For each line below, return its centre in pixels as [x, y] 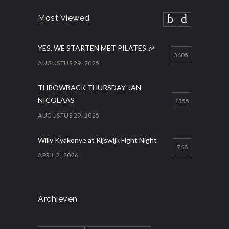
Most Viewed [64, 18]
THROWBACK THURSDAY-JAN [89, 88]
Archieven [58, 199]
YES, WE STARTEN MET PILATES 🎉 [96, 48]
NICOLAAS [56, 100]
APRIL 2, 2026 [58, 155]
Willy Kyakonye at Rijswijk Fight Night [97, 140]
